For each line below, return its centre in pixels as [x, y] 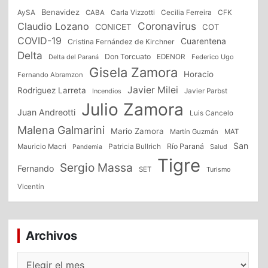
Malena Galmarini [61, 130]
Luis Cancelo [212, 113]
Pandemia [88, 147]
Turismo [219, 169]
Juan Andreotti [47, 112]
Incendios [107, 91]
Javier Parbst [206, 91]
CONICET [114, 27]
